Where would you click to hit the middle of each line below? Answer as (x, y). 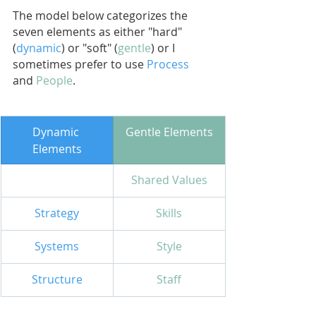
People (54, 80)
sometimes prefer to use (80, 64)
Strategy (57, 213)
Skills (169, 213)
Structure (57, 279)
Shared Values (169, 180)
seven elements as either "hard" (99, 31)
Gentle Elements (169, 132)
